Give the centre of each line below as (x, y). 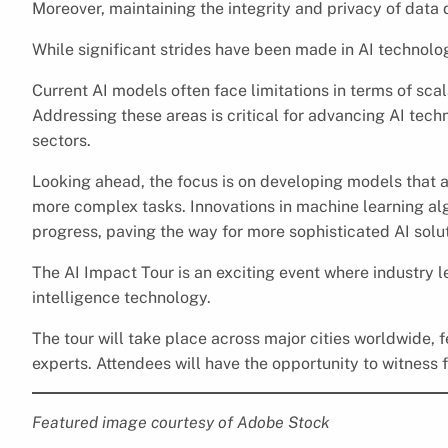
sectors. (61, 140)
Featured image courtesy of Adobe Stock (181, 422)
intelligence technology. (121, 297)
